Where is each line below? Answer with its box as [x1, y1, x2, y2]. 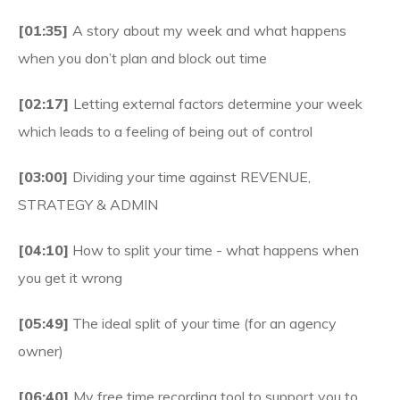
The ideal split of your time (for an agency [69, 314, 337, 332]
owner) [18, 342, 63, 360]
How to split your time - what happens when [69, 241, 359, 259]
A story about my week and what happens [72, 21, 346, 39]
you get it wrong [18, 269, 122, 287]
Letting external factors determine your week [73, 95, 362, 112]
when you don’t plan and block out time [18, 49, 267, 67]
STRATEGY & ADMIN [18, 196, 158, 213]
